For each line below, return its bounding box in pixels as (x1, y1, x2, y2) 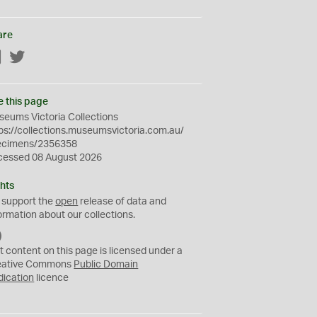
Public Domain (74, 260, 139, 270)
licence (34, 273, 69, 283)
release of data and (78, 197, 167, 207)
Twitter (25, 53, 57, 63)
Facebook (2, 53, 47, 63)
